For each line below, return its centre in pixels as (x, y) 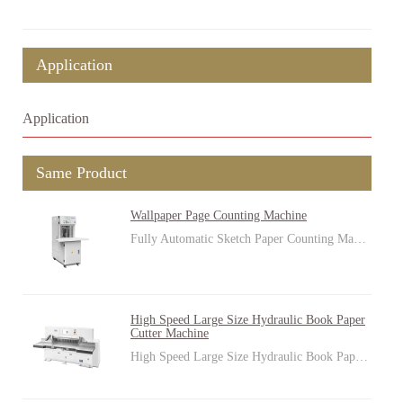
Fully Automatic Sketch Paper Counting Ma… (248, 239)
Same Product (81, 173)
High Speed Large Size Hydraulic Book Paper (248, 320)
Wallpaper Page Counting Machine (219, 215)
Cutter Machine (170, 333)
